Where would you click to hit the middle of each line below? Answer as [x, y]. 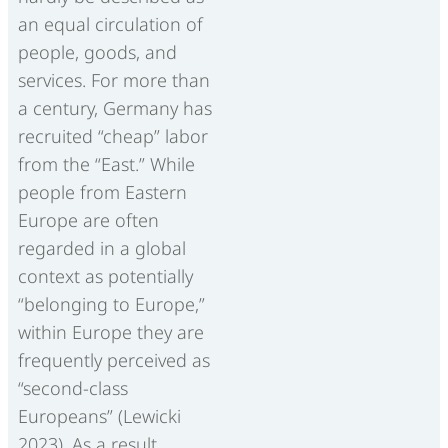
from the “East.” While [106, 163]
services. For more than [114, 79]
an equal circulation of [110, 23]
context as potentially [105, 275]
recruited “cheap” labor [113, 135]
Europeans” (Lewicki [99, 415]
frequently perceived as [114, 359]
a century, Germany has [115, 107]
